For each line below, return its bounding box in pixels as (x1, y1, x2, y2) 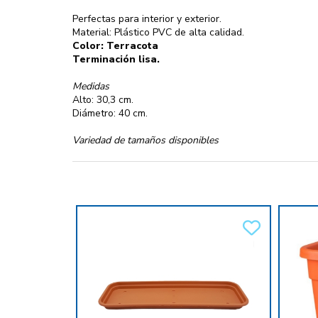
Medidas (72, 79, 109, 94)
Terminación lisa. (72, 53, 160, 67)
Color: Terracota (72, 39, 158, 53)
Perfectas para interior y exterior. (72, 12, 221, 26)
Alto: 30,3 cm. (72, 93, 133, 107)
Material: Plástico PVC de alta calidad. (72, 26, 244, 40)
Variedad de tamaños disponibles (72, 133, 219, 148)
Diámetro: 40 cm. (72, 106, 148, 121)
